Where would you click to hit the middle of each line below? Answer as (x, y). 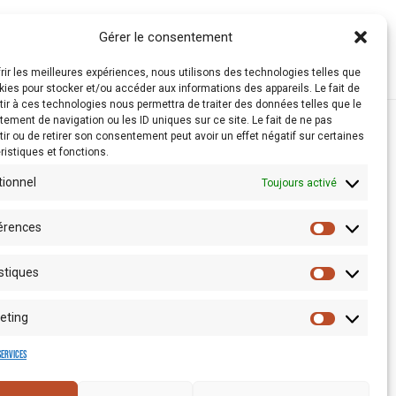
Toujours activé (299, 183)
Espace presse (148, 344)
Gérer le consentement (166, 37)
